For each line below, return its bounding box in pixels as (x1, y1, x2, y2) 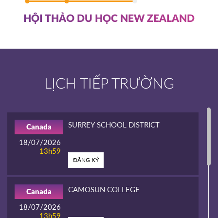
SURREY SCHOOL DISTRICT (68, 120, 160, 129)
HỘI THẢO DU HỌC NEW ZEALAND (23, 14, 195, 24)
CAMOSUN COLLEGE (68, 184, 140, 194)
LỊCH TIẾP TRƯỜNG (44, 76, 174, 91)
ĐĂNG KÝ (73, 156, 99, 163)
